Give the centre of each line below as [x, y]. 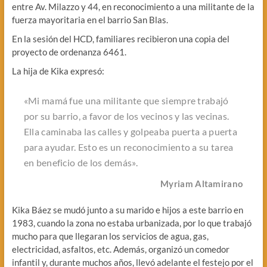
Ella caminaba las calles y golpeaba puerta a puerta [131, 132]
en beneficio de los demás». [80, 163]
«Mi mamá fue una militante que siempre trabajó [126, 101]
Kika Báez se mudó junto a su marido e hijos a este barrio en [127, 210]
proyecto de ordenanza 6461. [69, 52]
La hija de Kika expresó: [58, 71]
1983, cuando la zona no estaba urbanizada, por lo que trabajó [131, 223]
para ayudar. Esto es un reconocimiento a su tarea [128, 147]
